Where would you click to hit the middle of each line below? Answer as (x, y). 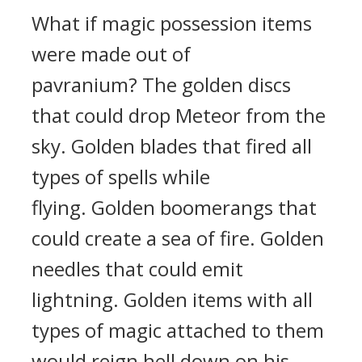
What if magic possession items (172, 23)
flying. (61, 207)
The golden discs (217, 84)
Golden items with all (218, 299)
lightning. (78, 299)
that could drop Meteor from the (179, 115)
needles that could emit (137, 269)
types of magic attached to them (178, 330)
